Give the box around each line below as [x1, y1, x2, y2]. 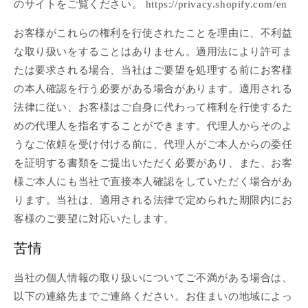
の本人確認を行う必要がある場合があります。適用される [14, 82, 293, 94]
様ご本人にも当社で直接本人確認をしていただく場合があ [14, 175, 293, 187]
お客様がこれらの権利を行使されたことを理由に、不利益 [14, 27, 293, 38]
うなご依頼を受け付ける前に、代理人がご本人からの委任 [14, 138, 293, 150]
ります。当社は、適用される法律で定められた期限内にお [14, 194, 293, 206]
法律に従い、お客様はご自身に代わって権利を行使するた [14, 101, 293, 113]
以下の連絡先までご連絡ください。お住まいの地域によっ [14, 290, 293, 302]
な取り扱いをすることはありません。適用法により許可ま [14, 45, 293, 57]
